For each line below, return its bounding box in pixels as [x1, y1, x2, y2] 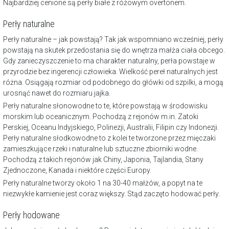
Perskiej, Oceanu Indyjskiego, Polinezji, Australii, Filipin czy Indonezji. [3, 123, 219, 132]
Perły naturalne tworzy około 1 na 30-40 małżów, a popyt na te [3, 179, 202, 188]
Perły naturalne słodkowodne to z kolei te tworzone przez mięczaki [3, 134, 216, 143]
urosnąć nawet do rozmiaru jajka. [3, 89, 110, 98]
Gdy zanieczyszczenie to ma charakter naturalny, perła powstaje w [3, 57, 215, 65]
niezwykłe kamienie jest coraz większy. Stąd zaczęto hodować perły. [3, 190, 220, 198]
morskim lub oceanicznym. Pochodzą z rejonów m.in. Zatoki [3, 112, 198, 121]
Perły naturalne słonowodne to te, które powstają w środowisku [3, 102, 208, 110]
